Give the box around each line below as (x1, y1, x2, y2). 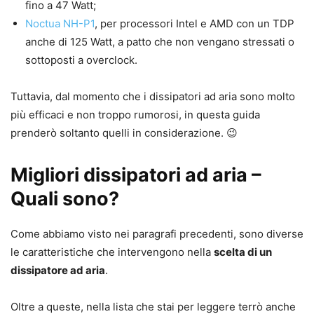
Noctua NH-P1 (25, 17, 95, 31)
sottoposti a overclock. (25, 53, 137, 67)
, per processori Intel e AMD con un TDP (95, 17, 294, 31)
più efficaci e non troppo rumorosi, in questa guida (11, 108, 260, 122)
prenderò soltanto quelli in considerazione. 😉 (11, 126, 238, 140)
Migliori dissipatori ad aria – (11, 163, 261, 187)
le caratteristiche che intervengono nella (11, 245, 214, 259)
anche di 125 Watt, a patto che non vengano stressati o (25, 35, 294, 49)
